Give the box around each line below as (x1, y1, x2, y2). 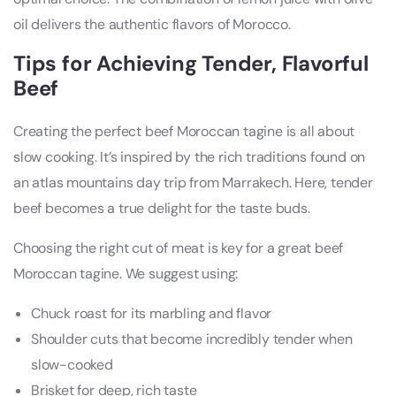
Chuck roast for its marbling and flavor (31, 304, 272, 324)
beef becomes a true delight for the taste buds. (13, 199, 310, 218)
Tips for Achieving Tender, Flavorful (13, 49, 369, 78)
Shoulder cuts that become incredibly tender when (31, 330, 353, 349)
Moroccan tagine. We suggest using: (13, 264, 239, 284)
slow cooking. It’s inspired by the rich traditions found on (13, 148, 366, 167)
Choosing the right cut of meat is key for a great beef (13, 239, 344, 258)
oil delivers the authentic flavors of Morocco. (13, 15, 291, 34)
